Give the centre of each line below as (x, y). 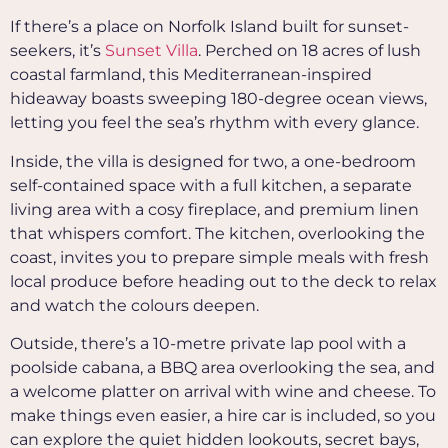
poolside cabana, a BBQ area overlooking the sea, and (222, 367)
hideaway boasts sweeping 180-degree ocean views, (218, 99)
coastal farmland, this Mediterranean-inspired (191, 75)
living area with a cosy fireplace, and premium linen (214, 209)
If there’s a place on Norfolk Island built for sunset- (209, 27)
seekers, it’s (57, 51)
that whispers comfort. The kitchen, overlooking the (217, 233)
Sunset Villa (151, 51)
